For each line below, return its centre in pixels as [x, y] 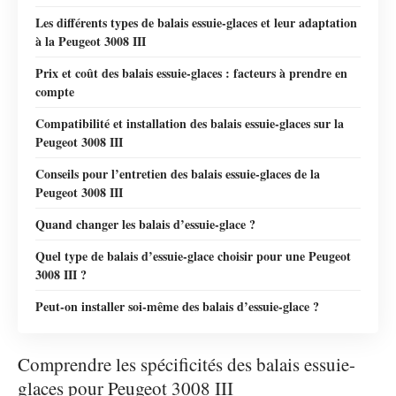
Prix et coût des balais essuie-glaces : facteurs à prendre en [191, 72]
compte [55, 91]
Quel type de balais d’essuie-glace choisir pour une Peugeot [193, 255]
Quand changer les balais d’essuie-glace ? [145, 224]
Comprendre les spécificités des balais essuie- [187, 365]
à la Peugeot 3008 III [91, 41]
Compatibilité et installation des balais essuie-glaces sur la [190, 123]
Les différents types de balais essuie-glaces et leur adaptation [196, 22]
